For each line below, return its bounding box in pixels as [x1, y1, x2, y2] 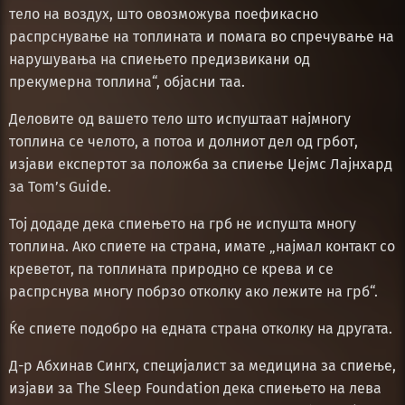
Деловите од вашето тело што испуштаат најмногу [9, 109, 351, 127]
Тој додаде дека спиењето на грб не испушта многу [9, 214, 356, 232]
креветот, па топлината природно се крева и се [9, 259, 334, 278]
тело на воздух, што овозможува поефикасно [9, 5, 318, 23]
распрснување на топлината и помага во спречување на [9, 27, 394, 45]
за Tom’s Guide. [9, 177, 111, 195]
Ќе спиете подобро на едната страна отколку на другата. [9, 319, 392, 337]
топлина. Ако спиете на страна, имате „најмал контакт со [9, 237, 395, 255]
